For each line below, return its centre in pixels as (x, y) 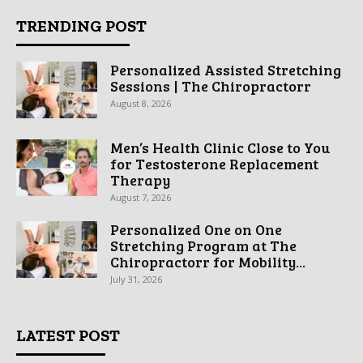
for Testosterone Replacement (214, 164)
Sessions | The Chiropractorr (211, 86)
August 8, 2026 (141, 104)
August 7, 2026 (141, 198)
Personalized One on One (196, 230)
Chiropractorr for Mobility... (208, 262)
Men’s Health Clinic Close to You (220, 148)
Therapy (140, 180)
